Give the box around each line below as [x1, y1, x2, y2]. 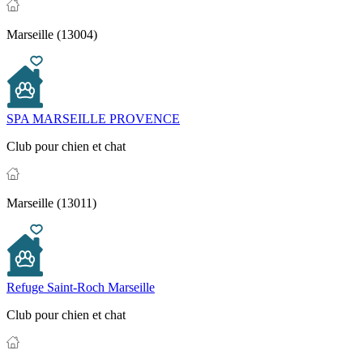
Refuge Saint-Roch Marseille [6, 280, 155, 294]
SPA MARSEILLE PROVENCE [6, 111, 180, 126]
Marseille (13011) [6, 195, 96, 210]
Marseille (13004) [6, 27, 97, 41]
